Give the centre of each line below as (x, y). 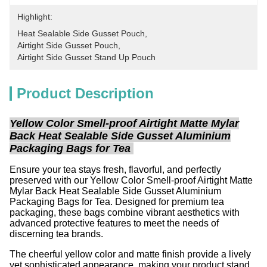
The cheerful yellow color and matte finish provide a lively (130, 254)
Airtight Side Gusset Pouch (68, 45)
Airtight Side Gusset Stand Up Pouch (86, 57)
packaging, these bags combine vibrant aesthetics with (125, 212)
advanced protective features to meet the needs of (114, 223)
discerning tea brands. (56, 234)
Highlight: (35, 17)
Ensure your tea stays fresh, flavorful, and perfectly (115, 170)
